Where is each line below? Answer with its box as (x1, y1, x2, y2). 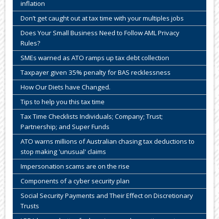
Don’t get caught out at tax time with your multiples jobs (21, 13, 184, 22)
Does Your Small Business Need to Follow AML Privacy (21, 28, 180, 37)
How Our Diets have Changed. (21, 82, 111, 91)
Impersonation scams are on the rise (21, 161, 130, 171)
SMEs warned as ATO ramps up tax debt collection (21, 53, 170, 62)
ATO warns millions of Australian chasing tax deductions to (21, 136, 195, 146)
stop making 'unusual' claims (21, 147, 107, 156)
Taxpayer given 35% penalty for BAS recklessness (21, 67, 171, 77)
